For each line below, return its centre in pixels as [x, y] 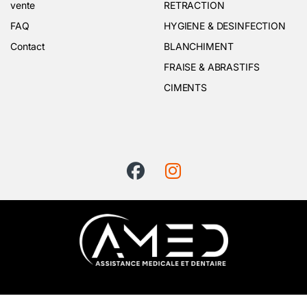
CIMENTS [186, 87]
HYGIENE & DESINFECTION [225, 25]
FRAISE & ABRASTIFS [212, 66]
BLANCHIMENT [199, 46]
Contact [28, 46]
